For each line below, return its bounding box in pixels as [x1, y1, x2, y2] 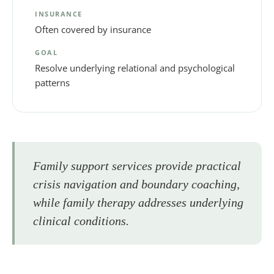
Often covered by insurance [35, 23, 151, 35]
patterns [35, 76, 70, 89]
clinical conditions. [33, 213, 129, 228]
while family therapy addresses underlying [33, 195, 243, 209]
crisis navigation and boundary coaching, [33, 177, 240, 191]
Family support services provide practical [33, 158, 241, 172]
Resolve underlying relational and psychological [35, 61, 235, 74]
